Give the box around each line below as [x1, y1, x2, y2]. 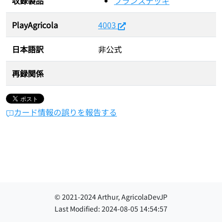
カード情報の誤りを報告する [14, 106, 117, 118]
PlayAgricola [12, 19, 58, 31]
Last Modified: [55, 204, 102, 214]
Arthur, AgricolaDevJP [96, 192, 167, 202]
